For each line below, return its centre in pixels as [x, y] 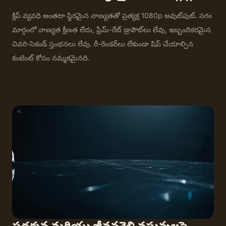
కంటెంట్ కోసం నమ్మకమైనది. [51, 58]
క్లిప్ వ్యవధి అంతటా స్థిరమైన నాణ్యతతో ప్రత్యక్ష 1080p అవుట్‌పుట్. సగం [112, 15]
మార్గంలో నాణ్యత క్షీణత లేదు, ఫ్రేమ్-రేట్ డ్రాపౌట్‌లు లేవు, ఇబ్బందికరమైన [111, 29]
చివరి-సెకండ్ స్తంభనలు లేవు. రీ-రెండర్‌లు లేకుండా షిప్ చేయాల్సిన [103, 43]
